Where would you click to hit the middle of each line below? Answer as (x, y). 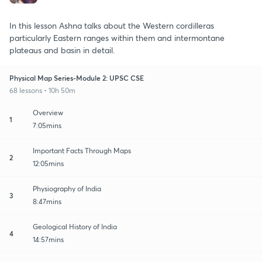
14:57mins (48, 239)
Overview (48, 112)
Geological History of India (75, 226)
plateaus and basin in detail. (62, 50)
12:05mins (48, 163)
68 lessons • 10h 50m (42, 90)
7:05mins (47, 125)
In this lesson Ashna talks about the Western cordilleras (112, 25)
